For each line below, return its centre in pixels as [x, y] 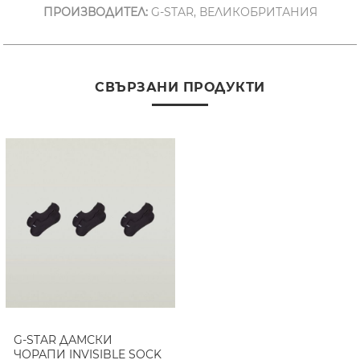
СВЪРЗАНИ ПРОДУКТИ [180, 87]
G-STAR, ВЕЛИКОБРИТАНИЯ [232, 12]
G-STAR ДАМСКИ [63, 340]
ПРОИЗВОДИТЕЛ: [95, 12]
